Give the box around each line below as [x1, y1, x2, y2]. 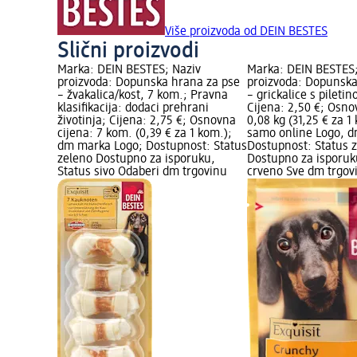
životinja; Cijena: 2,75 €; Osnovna [57, 115, 236, 128]
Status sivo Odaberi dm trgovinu [57, 166, 227, 179]
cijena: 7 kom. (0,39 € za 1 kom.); [57, 127, 232, 141]
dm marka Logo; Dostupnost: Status [57, 140, 247, 154]
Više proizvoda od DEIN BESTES [165, 25, 328, 39]
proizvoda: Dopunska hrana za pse [57, 76, 240, 90]
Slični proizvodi [57, 40, 199, 63]
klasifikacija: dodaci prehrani [57, 102, 209, 116]
